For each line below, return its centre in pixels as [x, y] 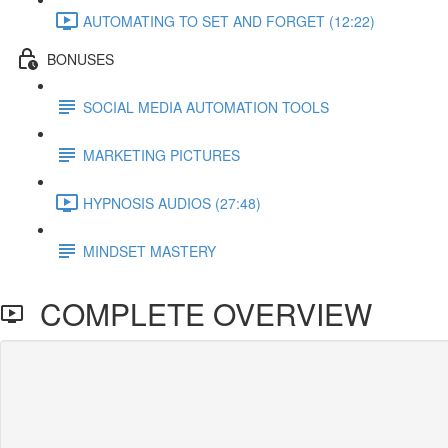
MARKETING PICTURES [161, 154]
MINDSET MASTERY [149, 250]
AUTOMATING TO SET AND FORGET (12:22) [229, 20]
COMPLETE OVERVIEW [198, 313]
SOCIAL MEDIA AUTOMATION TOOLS [206, 106]
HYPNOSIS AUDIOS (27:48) [172, 202]
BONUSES [80, 58]
